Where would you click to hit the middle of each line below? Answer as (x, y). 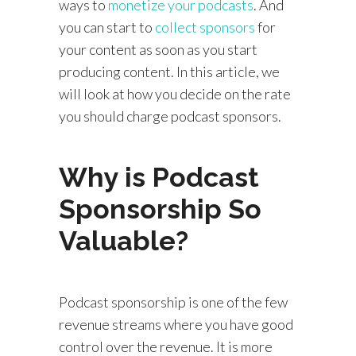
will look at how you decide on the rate (175, 94)
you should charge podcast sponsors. (170, 116)
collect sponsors (205, 27)
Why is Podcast (159, 177)
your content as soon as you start (158, 49)
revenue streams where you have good (176, 324)
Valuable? (124, 241)
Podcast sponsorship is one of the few (173, 302)
